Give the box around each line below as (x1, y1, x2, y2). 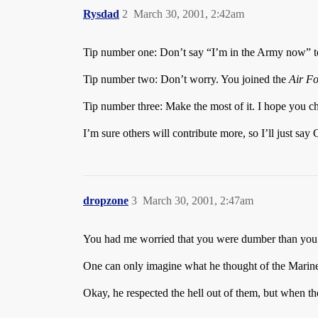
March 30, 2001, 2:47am (143, 194, 253, 207)
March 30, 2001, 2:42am (133, 8, 244, 20)
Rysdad (83, 8, 119, 20)
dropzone (83, 194, 128, 207)
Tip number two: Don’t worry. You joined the (83, 73, 289, 85)
